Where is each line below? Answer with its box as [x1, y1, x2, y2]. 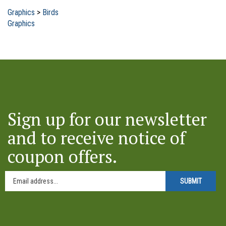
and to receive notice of [8, 120, 186, 143]
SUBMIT [180, 171, 202, 179]
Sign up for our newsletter [8, 101, 207, 125]
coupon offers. [8, 138, 117, 162]
